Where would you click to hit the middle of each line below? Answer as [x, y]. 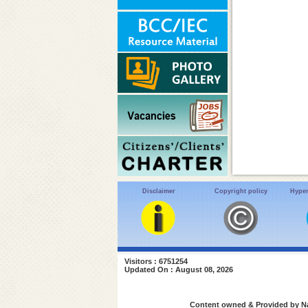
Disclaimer [158, 190]
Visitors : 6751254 [156, 261]
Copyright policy [241, 190]
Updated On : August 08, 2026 [178, 269]
